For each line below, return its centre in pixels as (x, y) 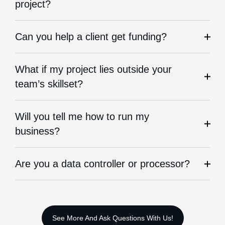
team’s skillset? (49, 84)
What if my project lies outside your (93, 69)
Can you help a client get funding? (91, 37)
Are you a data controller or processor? (102, 164)
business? (37, 131)
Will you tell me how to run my (82, 117)
